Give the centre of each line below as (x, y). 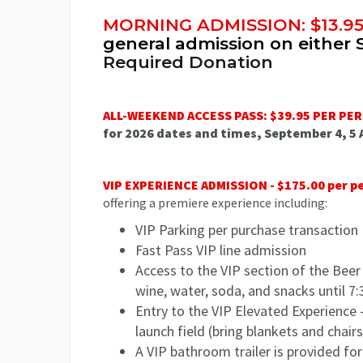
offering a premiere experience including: (215, 202)
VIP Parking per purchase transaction (247, 229)
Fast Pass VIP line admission (221, 250)
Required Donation (188, 62)
